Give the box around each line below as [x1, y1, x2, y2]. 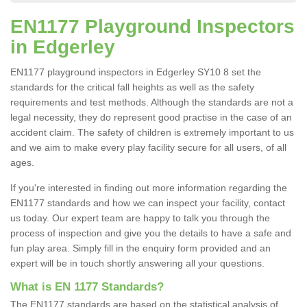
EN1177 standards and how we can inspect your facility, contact [10, 197, 285, 209]
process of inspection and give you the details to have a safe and [10, 228, 291, 239]
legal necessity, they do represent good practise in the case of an [10, 112, 292, 123]
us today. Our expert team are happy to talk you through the [10, 212, 270, 224]
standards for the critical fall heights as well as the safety [10, 82, 254, 93]
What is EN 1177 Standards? [10, 280, 164, 294]
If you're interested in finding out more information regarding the [10, 182, 287, 194]
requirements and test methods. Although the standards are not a [10, 97, 293, 108]
